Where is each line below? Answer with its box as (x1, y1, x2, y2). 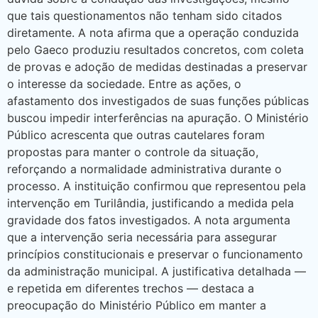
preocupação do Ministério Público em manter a (7, 298, 266, 313)
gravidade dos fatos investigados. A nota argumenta (7, 213, 290, 228)
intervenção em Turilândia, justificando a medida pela (7, 196, 294, 211)
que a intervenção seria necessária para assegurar (7, 230, 277, 245)
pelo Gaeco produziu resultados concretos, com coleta (7, 43, 304, 57)
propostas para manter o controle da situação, (7, 145, 258, 160)
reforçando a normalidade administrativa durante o (7, 162, 282, 177)
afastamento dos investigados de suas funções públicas (7, 94, 309, 109)
